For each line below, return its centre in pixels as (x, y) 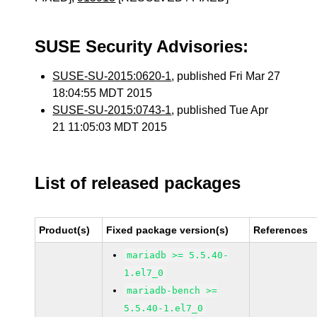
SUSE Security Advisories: (142, 46)
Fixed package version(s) (168, 230)
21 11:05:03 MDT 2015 (110, 127)
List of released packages (138, 183)
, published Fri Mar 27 (226, 76)
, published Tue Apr (220, 110)
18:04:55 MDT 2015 (103, 93)
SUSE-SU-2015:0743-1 (112, 110)
